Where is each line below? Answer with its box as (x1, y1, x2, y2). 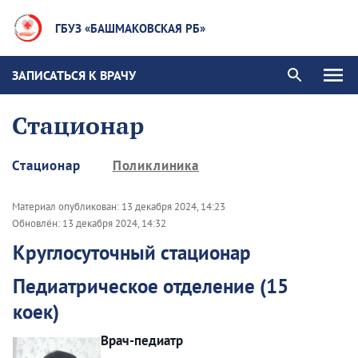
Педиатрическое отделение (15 (13, 273, 288, 299)
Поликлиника (112, 157, 200, 174)
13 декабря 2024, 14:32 (62, 217, 166, 230)
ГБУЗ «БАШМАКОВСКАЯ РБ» (55, 20, 206, 36)
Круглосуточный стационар (13, 240, 251, 265)
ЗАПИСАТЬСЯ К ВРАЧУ (12, 66, 136, 83)
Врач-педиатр (101, 332, 183, 349)
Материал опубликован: (12, 200, 121, 213)
